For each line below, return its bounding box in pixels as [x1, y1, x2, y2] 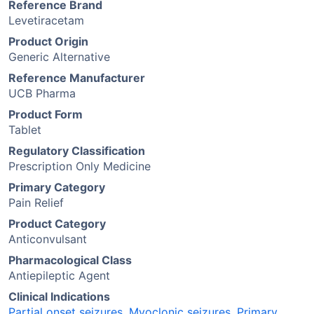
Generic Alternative [8, 50, 110, 64]
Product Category [8, 217, 106, 231]
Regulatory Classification [8, 144, 145, 158]
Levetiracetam [8, 13, 84, 27]
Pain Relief [8, 196, 64, 210]
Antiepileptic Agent [8, 268, 110, 282]
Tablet [8, 123, 41, 137]
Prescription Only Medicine [8, 159, 151, 173]
